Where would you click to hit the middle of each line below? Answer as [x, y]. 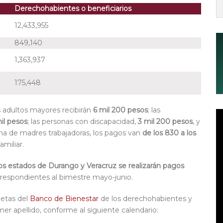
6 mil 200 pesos [120, 110]
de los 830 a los [169, 133]
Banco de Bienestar [64, 199]
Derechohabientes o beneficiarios [73, 9]
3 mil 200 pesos [165, 122]
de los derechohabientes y [145, 199]
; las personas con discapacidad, [83, 122]
